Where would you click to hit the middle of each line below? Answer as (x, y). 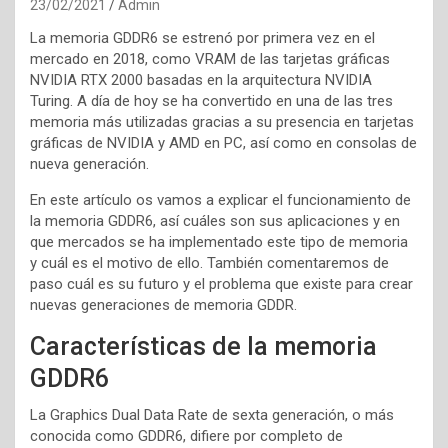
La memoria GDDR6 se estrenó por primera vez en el (202, 38)
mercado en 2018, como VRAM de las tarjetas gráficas (210, 59)
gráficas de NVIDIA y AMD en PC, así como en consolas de (223, 143)
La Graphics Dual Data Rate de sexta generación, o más (212, 415)
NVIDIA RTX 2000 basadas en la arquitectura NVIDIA (201, 80)
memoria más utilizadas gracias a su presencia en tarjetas (222, 122)
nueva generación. (89, 164)
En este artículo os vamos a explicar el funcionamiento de (220, 200)
